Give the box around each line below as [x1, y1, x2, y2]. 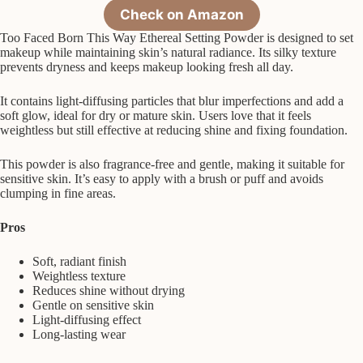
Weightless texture [32, 268, 126, 283]
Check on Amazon [119, 6, 244, 23]
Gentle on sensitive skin [32, 297, 154, 312]
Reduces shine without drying [32, 283, 185, 297]
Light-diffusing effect [32, 312, 141, 327]
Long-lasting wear [32, 327, 126, 341]
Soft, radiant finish [32, 254, 126, 268]
